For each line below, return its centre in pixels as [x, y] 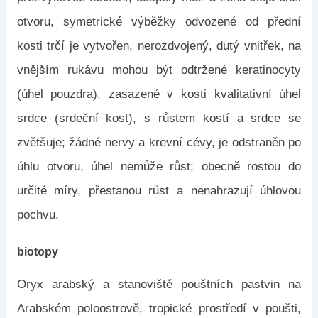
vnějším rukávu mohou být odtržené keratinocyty [159, 70]
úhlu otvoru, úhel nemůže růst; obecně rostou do [159, 166]
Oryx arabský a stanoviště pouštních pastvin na [159, 284]
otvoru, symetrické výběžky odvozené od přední [159, 22]
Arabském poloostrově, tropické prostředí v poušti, [159, 308]
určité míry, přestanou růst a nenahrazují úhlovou [159, 191]
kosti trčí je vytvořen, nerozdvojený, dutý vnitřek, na [159, 46]
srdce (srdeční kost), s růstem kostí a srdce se [159, 118]
